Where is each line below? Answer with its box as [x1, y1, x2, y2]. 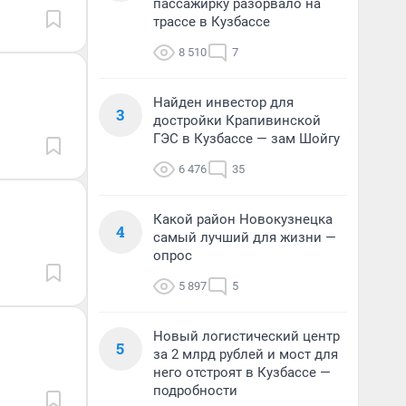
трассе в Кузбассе [153, 14, 270, 30]
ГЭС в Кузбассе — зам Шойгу [153, 130, 340, 147]
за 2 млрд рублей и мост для [153, 346, 338, 362]
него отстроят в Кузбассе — [153, 364, 331, 381]
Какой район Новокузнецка [153, 211, 333, 227]
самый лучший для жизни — [153, 229, 336, 246]
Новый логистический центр [153, 328, 340, 344]
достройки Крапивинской [153, 112, 321, 129]
